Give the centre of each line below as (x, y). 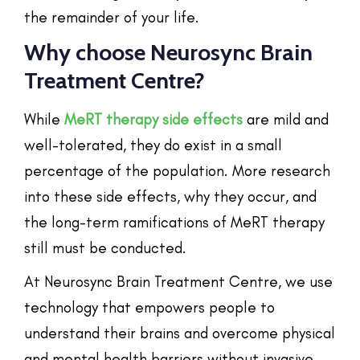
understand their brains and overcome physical (180, 333)
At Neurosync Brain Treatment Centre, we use (178, 281)
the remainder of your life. (112, 17)
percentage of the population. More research (177, 170)
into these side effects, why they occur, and (170, 196)
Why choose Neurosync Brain (168, 52)
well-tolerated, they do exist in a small (153, 145)
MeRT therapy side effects (153, 119)
